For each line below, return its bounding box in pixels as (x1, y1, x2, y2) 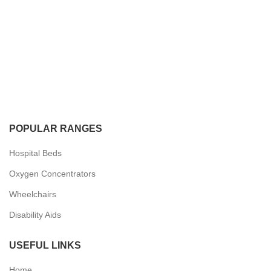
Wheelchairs (9, 189, 56, 199)
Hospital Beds (9, 148, 62, 158)
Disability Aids (9, 210, 61, 220)
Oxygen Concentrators (9, 169, 96, 178)
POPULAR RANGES (9, 123, 102, 134)
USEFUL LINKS (9, 240, 81, 250)
